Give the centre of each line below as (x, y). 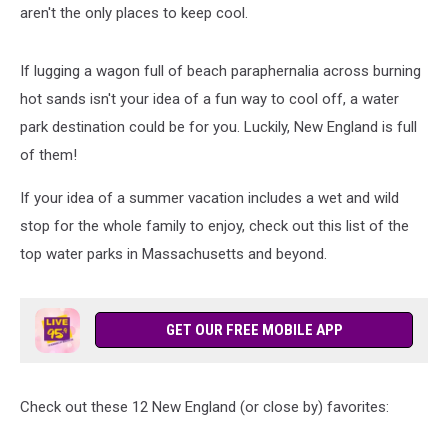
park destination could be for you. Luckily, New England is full (218, 127)
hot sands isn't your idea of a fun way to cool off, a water (209, 99)
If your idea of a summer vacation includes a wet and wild (209, 198)
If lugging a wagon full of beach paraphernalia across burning (220, 71)
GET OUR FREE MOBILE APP (254, 330)
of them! (48, 155)
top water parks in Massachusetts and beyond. (173, 254)
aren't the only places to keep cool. (134, 13)
